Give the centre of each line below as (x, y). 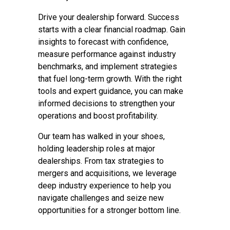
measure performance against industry (107, 54)
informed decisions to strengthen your (107, 103)
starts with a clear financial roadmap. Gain (112, 30)
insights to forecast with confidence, (103, 42)
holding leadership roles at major (97, 149)
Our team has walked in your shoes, (101, 136)
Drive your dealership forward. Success (109, 17)
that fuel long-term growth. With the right (110, 79)
